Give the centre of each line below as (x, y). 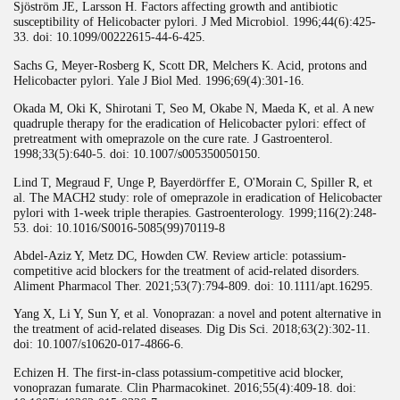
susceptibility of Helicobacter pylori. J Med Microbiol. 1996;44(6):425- (195, 22)
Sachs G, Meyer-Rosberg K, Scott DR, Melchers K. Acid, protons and (190, 65)
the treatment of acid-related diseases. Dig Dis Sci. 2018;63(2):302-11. (192, 329)
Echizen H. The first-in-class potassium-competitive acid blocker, (179, 372)
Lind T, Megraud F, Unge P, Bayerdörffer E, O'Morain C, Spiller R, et (193, 182)
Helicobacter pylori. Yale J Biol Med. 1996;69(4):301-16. (159, 80)
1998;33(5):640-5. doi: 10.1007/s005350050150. (137, 154)
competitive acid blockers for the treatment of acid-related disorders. (187, 270)
